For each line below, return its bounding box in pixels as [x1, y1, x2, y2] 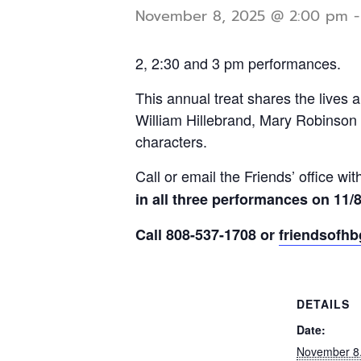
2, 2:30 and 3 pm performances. [135, 52, 341, 73]
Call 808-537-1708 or [135, 224, 279, 245]
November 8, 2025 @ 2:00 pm [135, 5, 348, 27]
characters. [135, 131, 207, 151]
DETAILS [297, 296, 350, 312]
